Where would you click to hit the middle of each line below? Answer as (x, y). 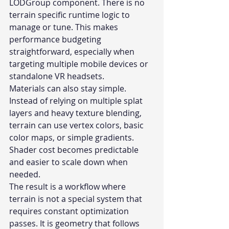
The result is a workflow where (68, 187)
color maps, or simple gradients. (73, 138)
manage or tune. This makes (65, 27)
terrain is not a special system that (77, 199)
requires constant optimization (70, 211)
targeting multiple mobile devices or (80, 64)
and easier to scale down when (70, 162)
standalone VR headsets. (57, 76)
